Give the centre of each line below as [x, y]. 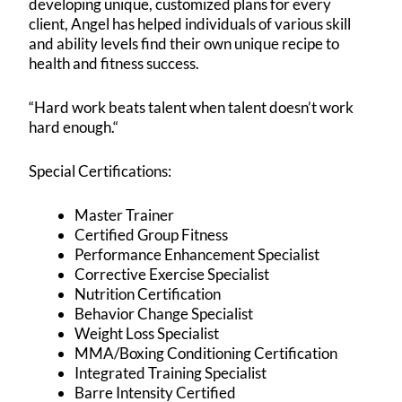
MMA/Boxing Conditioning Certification [206, 354]
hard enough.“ [74, 127]
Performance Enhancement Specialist [197, 255]
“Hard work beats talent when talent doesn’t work [192, 107]
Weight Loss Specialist [147, 334]
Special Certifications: [100, 171]
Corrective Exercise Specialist [172, 275]
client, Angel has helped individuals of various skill [190, 23]
